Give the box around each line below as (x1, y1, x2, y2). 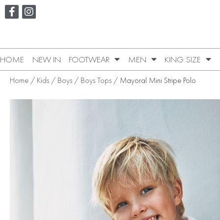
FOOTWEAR (69, 54, 110, 65)
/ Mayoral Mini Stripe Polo (111, 75, 196, 85)
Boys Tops (81, 75, 111, 85)
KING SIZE (165, 54, 201, 65)
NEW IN (32, 54, 61, 65)
